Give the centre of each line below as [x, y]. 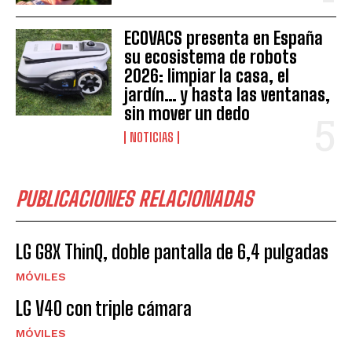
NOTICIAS [152, 137]
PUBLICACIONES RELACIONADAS [134, 198]
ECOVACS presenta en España [224, 38]
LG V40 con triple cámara [104, 308]
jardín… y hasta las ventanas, [227, 94]
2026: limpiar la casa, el [207, 75]
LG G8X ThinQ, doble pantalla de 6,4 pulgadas [172, 251]
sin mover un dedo [187, 113]
